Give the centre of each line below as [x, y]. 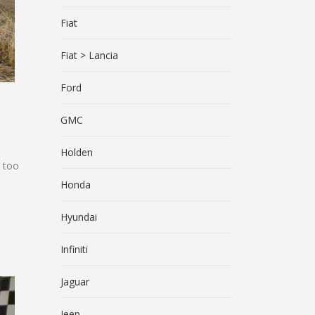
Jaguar [75, 282]
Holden [77, 152]
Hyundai [79, 217]
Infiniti [74, 249]
